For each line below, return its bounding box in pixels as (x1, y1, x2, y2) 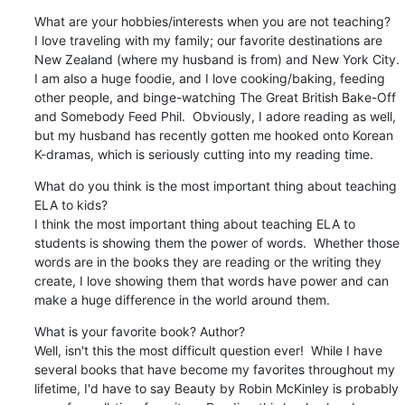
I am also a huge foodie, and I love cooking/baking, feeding (33, 70, 385, 86)
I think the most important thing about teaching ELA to (33, 215, 355, 231)
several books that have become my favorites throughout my (33, 361, 395, 377)
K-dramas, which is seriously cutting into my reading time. (33, 146, 373, 162)
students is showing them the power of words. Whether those (33, 234, 400, 250)
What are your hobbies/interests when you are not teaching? (33, 13, 391, 29)
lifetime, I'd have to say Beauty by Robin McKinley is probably (33, 380, 399, 396)
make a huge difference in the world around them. (33, 291, 330, 307)
